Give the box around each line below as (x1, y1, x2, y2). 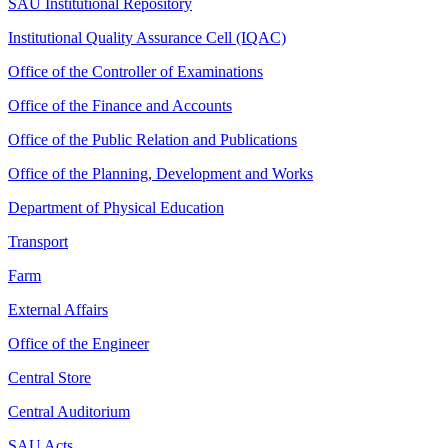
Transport (8, 233, 68, 251)
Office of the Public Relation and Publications (8, 131, 297, 149)
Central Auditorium (8, 403, 130, 421)
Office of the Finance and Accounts (8, 97, 232, 115)
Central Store (8, 369, 91, 387)
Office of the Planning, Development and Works (8, 165, 313, 183)
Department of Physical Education (8, 199, 224, 217)
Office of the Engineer (8, 335, 149, 353)
